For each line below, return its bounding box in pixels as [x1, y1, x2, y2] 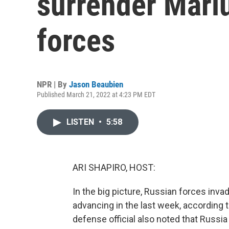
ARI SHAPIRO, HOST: [73, 162, 155, 173]
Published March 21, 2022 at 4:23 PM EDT [37, 90, 155, 99]
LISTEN [66, 117, 96, 127]
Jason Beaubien [69, 79, 123, 89]
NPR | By [37, 79, 69, 89]
